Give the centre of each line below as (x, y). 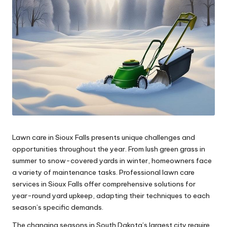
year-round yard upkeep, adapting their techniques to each (111, 195)
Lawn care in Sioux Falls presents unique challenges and (104, 137)
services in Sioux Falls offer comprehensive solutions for (104, 184)
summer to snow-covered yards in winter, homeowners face (112, 160)
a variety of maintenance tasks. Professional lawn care (103, 172)
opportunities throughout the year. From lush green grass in (109, 149)
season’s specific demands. (58, 207)
